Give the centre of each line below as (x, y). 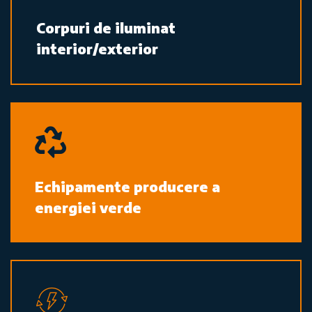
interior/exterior (97, 48)
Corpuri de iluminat (106, 27)
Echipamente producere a (127, 186)
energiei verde (88, 207)
